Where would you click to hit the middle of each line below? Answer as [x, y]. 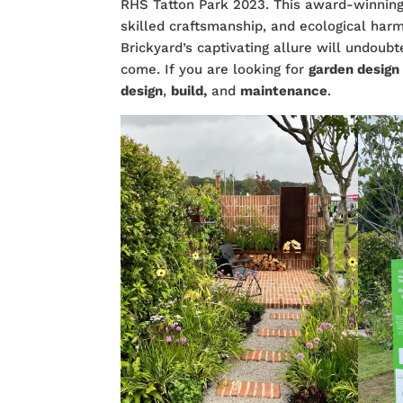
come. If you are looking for [215, 70]
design [142, 91]
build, [189, 91]
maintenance [284, 91]
